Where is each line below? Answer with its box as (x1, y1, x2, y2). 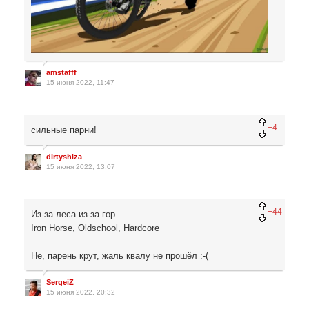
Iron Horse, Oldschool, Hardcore (31, 223, 162, 234)
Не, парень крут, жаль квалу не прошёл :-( (31, 250, 208, 261)
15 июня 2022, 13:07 (46, 163, 115, 171)
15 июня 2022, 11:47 (46, 79, 114, 87)
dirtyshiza (46, 152, 82, 161)
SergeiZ (46, 278, 74, 287)
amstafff (46, 68, 77, 77)
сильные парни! (31, 125, 97, 136)
